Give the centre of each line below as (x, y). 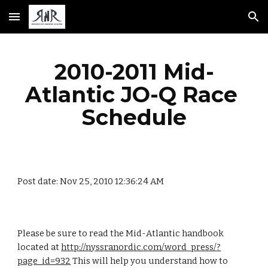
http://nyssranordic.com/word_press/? (141, 247)
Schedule (134, 117)
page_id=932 (44, 261)
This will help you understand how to (150, 261)
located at (39, 247)
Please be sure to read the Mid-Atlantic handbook (121, 233)
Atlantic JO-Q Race (131, 95)
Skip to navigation (221, 22)
